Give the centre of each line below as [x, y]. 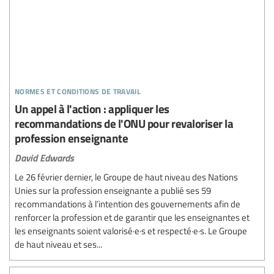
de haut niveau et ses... [58, 244]
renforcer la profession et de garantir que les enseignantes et [132, 217]
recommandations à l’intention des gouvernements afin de [128, 203]
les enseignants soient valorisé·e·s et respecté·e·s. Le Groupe [131, 230]
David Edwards [44, 157]
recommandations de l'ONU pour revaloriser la [124, 123]
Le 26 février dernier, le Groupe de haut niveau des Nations [126, 176]
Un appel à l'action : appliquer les [92, 108]
